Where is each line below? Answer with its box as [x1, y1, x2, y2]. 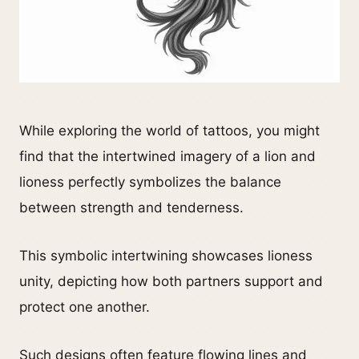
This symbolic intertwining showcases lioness [19, 248, 313, 264]
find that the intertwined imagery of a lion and [19, 148, 316, 165]
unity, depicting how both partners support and [19, 273, 323, 290]
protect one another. [19, 299, 150, 316]
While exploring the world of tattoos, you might [19, 123, 320, 139]
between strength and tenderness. [19, 200, 244, 216]
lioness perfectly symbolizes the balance [19, 174, 281, 191]
